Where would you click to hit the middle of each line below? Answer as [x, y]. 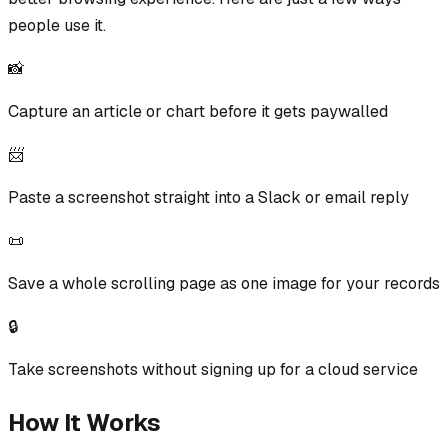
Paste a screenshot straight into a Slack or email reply [208, 197]
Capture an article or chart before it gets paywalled [198, 111]
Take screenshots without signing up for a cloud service [213, 369]
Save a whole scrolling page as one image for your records [224, 283]
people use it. [57, 25]
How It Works [84, 422]
